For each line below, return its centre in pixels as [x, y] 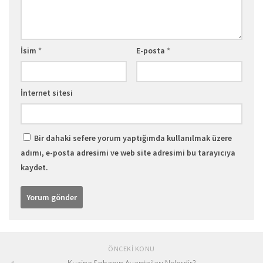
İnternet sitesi [47, 93]
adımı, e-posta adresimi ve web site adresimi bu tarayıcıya [128, 153]
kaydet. [34, 168]
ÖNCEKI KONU [131, 249]
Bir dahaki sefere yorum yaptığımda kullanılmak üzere [133, 138]
